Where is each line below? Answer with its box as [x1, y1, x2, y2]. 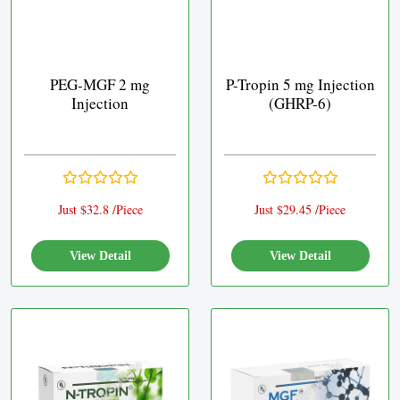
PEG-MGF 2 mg [50, 74, 150, 95]
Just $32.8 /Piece [57, 201, 143, 218]
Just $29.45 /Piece [254, 201, 346, 218]
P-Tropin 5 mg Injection [225, 74, 375, 95]
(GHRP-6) [269, 93, 331, 113]
